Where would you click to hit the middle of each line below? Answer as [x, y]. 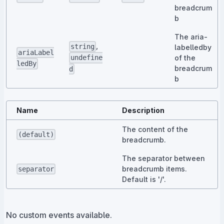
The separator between [163, 158]
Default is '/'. [144, 179]
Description [143, 110]
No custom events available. [59, 215]
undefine [87, 58]
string [83, 46]
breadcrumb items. [154, 169]
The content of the [155, 129]
